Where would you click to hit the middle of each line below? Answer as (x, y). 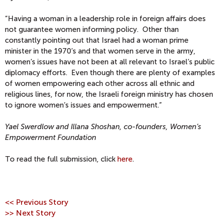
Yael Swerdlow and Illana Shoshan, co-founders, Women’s (103, 127)
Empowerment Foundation (51, 137)
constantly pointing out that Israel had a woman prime (97, 40)
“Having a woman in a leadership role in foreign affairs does (105, 19)
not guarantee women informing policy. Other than (92, 29)
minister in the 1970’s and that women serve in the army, (100, 51)
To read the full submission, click (61, 159)
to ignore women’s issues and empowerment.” (83, 105)
